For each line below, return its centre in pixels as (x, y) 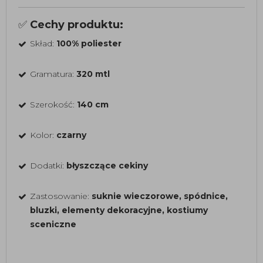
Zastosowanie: (61, 196)
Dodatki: (48, 166)
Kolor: (43, 135)
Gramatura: (53, 74)
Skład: (43, 43)
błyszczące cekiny (107, 166)
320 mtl (93, 74)
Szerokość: (53, 104)
